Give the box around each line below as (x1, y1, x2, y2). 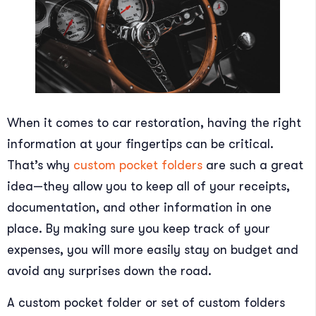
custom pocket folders (73, 158, 202, 173)
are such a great (202, 158, 303, 173)
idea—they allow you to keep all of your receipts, (7, 179, 290, 194)
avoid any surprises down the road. (7, 264, 212, 279)
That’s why (7, 158, 73, 173)
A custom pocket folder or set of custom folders (7, 295, 285, 310)
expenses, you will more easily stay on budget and (7, 243, 298, 257)
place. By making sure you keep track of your (7, 221, 270, 236)
